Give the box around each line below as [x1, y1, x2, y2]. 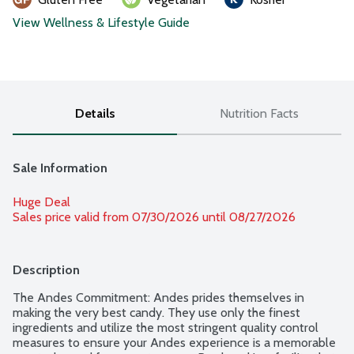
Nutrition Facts [220, 106, 299, 122]
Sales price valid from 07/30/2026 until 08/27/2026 [13, 209, 296, 225]
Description [13, 262, 80, 278]
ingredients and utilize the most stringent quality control [13, 320, 318, 336]
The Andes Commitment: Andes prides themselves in [13, 290, 304, 306]
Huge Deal [13, 194, 70, 210]
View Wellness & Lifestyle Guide [13, 15, 190, 31]
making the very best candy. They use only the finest [13, 305, 300, 321]
